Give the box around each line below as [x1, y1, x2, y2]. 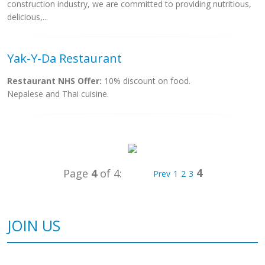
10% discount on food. [102, 75, 190, 86]
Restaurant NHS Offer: [7, 75, 102, 86]
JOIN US [7, 215, 60, 235]
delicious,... [7, 11, 48, 22]
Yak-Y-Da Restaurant [7, 50, 122, 66]
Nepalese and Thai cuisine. [7, 88, 109, 99]
